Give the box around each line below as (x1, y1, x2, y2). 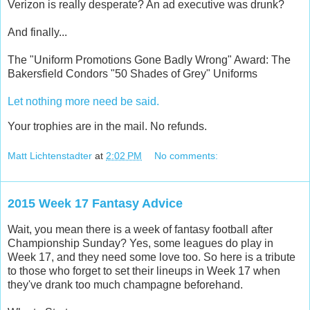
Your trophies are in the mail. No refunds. (8, 120, 207, 132)
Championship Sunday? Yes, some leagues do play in (8, 237, 273, 250)
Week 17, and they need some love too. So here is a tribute (8, 251, 295, 264)
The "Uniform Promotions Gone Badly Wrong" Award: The (8, 53, 291, 66)
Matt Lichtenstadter (8, 150, 92, 162)
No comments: (154, 150, 219, 162)
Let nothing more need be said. (8, 95, 159, 107)
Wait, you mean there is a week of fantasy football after (8, 224, 273, 236)
